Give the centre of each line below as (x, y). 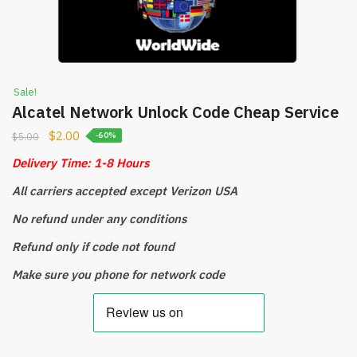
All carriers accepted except (91, 191)
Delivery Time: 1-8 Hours (80, 163)
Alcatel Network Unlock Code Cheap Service (175, 112)
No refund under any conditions (99, 219)
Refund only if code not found (93, 247)
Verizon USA (204, 191)
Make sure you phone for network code (118, 275)
